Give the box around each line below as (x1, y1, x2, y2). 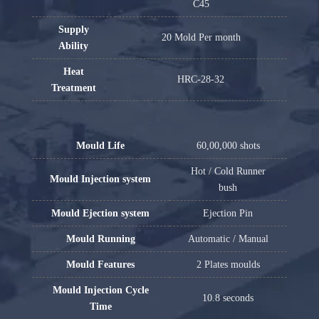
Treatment (51, 82, 96, 93)
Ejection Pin (203, 207, 253, 219)
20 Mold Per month (161, 31, 241, 43)
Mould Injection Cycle (52, 284, 149, 296)
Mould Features (66, 258, 135, 270)
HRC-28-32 (177, 73, 225, 85)
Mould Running (66, 233, 135, 244)
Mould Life (76, 140, 125, 151)
